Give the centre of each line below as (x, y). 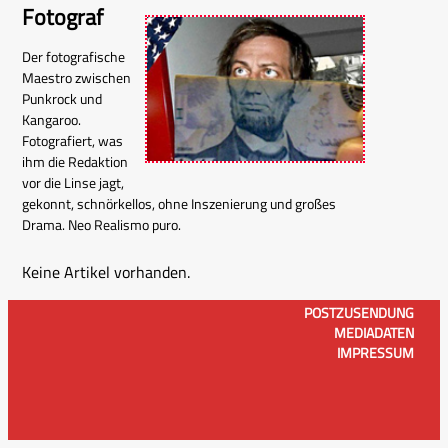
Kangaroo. (51, 119)
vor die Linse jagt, (73, 182)
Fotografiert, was (72, 140)
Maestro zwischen (76, 77)
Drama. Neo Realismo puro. (101, 224)
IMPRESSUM (375, 352)
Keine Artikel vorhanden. (106, 272)
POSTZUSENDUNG (359, 312)
